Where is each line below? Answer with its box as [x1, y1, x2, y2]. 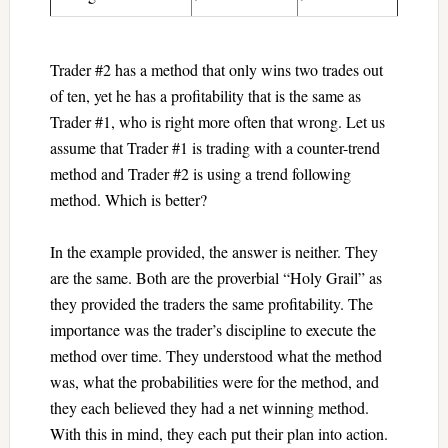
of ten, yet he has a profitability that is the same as [49, 84, 361, 106]
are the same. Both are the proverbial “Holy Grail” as [49, 266, 382, 288]
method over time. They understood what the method [49, 344, 382, 366]
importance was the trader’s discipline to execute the [49, 318, 376, 340]
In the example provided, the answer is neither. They [49, 240, 378, 262]
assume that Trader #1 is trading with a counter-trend [49, 136, 380, 158]
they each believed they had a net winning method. [49, 396, 369, 418]
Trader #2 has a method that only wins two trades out [49, 58, 383, 80]
